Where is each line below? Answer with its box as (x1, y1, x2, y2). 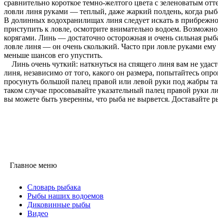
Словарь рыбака (27, 182, 81, 191)
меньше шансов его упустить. (4, 51, 103, 59)
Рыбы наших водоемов (27, 191, 104, 200)
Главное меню (10, 161, 57, 169)
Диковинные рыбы (27, 200, 91, 209)
